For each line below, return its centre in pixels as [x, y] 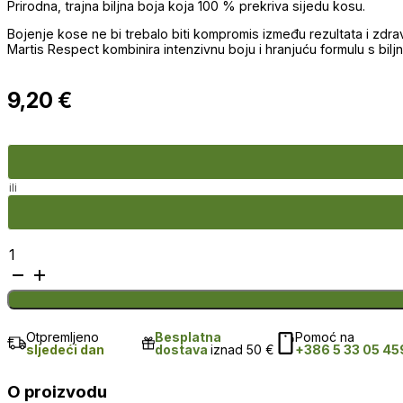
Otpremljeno [63, 336]
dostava [183, 349]
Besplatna [188, 336]
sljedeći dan [65, 349]
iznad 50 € [243, 349]
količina [31, 325]
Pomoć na [325, 336]
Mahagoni [39, 307]
